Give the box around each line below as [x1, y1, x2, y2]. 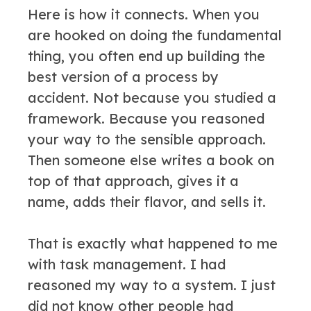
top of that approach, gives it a [28, 172, 239, 190]
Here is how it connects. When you [28, 6, 260, 23]
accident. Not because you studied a [28, 89, 276, 106]
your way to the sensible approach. [28, 131, 266, 148]
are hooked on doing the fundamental [28, 26, 282, 44]
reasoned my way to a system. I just [28, 276, 276, 294]
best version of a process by [28, 68, 219, 85]
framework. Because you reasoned [28, 110, 264, 127]
